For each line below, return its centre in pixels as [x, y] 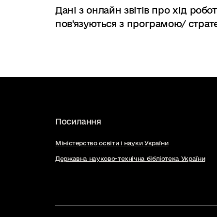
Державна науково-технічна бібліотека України [130, 158]
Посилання [78, 121]
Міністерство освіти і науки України [112, 143]
